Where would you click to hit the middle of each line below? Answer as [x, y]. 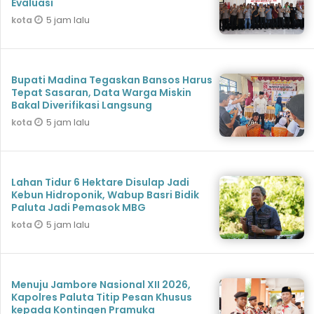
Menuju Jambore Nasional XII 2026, [101, 285]
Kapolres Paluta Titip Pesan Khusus [102, 298]
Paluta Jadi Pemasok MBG [78, 208]
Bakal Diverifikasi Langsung [82, 105]
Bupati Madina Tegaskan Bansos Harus [112, 80]
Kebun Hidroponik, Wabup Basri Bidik [105, 195]
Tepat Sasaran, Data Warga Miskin [101, 93]
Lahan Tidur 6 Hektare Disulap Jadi [100, 183]
